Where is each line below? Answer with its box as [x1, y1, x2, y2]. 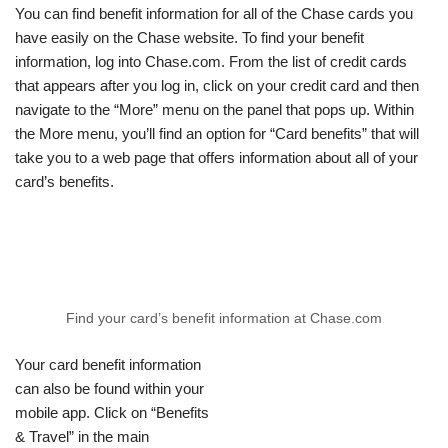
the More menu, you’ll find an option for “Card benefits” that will [15, 125, 419, 143]
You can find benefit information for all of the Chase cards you [15, 5, 413, 23]
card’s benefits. [15, 173, 114, 191]
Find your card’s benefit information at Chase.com [66, 311, 382, 327]
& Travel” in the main [15, 428, 149, 446]
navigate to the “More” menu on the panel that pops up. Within [15, 101, 414, 119]
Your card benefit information [15, 356, 201, 374]
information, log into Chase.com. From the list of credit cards [15, 53, 407, 71]
